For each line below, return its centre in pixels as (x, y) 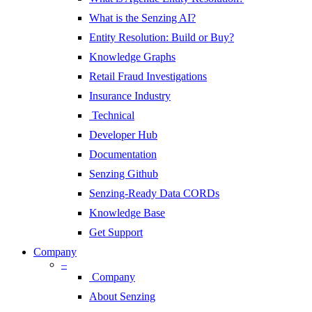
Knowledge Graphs (132, 57)
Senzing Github (124, 174)
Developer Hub (123, 135)
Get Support (116, 233)
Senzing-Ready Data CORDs (154, 194)
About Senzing (122, 297)
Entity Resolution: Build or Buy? (162, 38)
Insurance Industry (130, 96)
